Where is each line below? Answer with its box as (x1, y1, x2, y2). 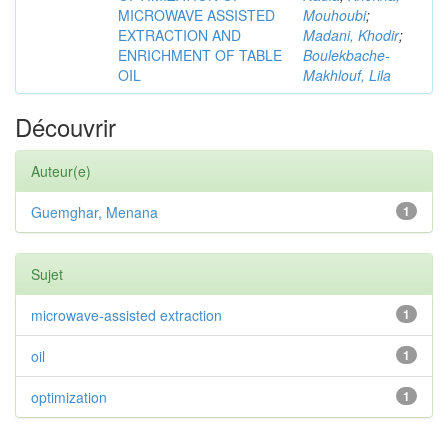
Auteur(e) (31, 161, 91, 181)
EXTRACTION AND (118, 25, 241, 45)
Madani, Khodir (303, 25, 399, 45)
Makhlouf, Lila (303, 65, 391, 85)
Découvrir (15, 109, 116, 144)
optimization (31, 387, 107, 407)
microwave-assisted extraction (31, 305, 222, 325)
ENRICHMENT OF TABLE (118, 45, 282, 65)
